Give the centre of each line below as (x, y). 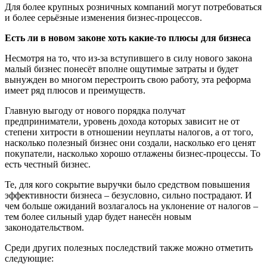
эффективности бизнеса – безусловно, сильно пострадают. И (128, 195)
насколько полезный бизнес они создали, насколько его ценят (130, 142)
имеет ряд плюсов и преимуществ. (75, 90)
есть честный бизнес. (48, 164)
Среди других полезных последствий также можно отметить (129, 247)
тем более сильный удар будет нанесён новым (98, 216)
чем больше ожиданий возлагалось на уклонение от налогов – (131, 206)
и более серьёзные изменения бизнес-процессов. (103, 17)
